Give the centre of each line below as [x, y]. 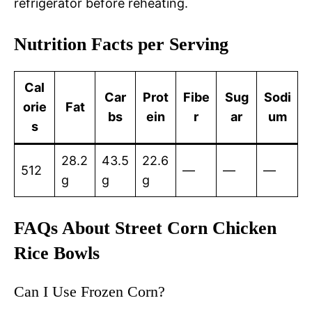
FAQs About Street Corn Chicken [145, 228]
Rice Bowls [57, 253]
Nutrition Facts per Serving [121, 44]
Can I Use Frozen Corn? [89, 291]
